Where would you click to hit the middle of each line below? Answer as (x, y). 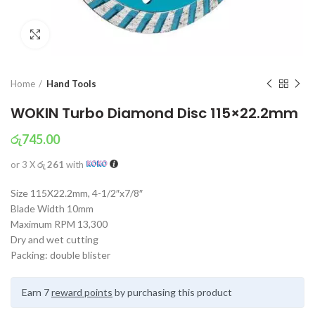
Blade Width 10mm (52, 208)
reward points (82, 292)
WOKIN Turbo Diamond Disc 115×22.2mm (154, 113)
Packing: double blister (60, 255)
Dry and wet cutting (54, 239)
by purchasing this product (172, 292)
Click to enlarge (84, 34)
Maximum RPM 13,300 (59, 224)
